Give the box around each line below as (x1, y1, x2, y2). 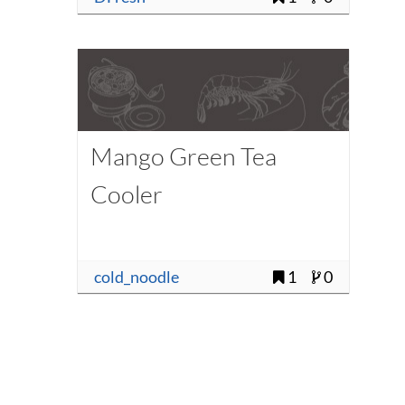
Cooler (89, 178, 163, 209)
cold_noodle (93, 267, 179, 287)
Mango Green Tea (89, 140, 277, 171)
